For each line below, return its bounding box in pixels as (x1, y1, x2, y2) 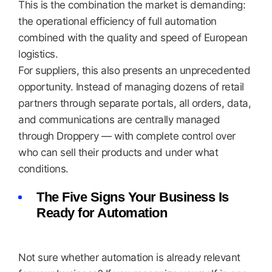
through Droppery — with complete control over (18, 130, 236, 142)
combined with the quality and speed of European (18, 32, 248, 44)
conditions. (18, 163, 69, 175)
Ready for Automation (36, 205, 167, 220)
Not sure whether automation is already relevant (18, 251, 240, 263)
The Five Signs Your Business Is (36, 189, 229, 205)
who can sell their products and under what (18, 146, 218, 158)
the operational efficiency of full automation (18, 15, 217, 27)
